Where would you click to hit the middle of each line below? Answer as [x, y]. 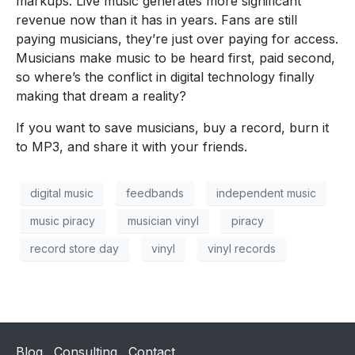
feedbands [155, 193]
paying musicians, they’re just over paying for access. [177, 38]
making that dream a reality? [101, 95]
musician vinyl [163, 221]
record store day [74, 249]
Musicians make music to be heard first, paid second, [176, 57]
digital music [62, 193]
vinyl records [242, 249]
